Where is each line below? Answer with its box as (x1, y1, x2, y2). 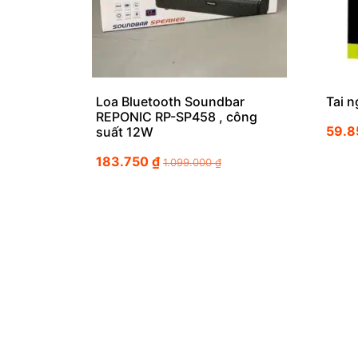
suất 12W (96, 124, 153, 141)
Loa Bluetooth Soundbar (96, 93, 245, 110)
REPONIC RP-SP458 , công (96, 109, 257, 125)
